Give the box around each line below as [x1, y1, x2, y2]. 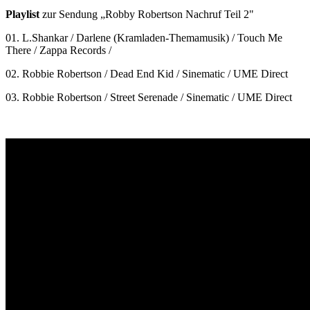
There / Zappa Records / [6, 44, 111, 56]
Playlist [6, 8, 42, 20]
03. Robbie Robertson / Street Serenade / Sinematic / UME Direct [6, 91, 292, 103]
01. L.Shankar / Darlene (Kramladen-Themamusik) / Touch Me [6, 31, 282, 44]
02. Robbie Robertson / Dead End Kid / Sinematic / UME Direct [6, 67, 288, 80]
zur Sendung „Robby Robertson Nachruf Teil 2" [42, 8, 254, 20]
